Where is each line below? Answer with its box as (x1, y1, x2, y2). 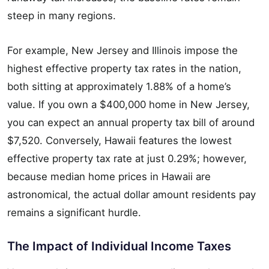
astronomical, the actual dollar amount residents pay (7, 188, 256, 201)
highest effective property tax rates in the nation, (7, 62, 241, 74)
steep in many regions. (7, 9, 116, 22)
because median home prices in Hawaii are (7, 170, 211, 183)
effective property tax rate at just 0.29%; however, (7, 152, 247, 165)
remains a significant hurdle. (7, 206, 141, 219)
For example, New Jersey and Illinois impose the (7, 44, 238, 56)
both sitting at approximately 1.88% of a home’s (7, 80, 231, 92)
